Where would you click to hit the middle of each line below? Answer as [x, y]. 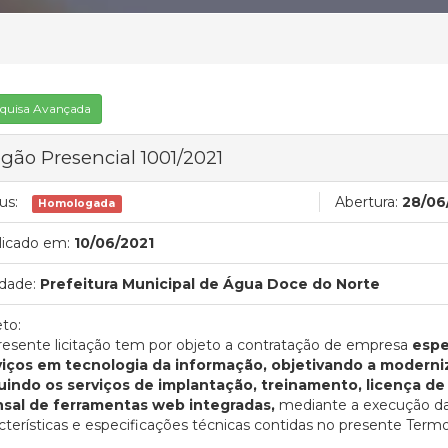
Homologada [77, 203]
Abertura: [366, 201]
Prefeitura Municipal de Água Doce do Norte [210, 283]
